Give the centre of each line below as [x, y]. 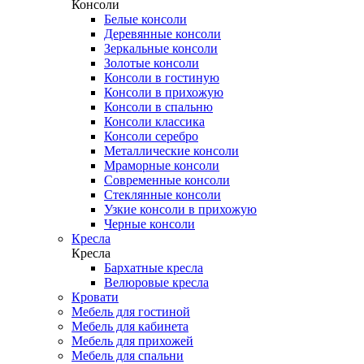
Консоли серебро [151, 136]
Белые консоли [145, 19]
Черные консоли [149, 224]
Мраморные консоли [162, 165]
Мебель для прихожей [132, 341]
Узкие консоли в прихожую [180, 209]
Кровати [95, 297]
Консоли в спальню [158, 107]
